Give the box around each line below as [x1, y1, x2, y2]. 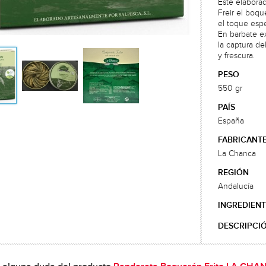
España [218, 116, 244, 126]
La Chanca [218, 149, 256, 159]
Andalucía [218, 182, 254, 191]
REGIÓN [218, 167, 249, 178]
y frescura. [218, 51, 255, 61]
